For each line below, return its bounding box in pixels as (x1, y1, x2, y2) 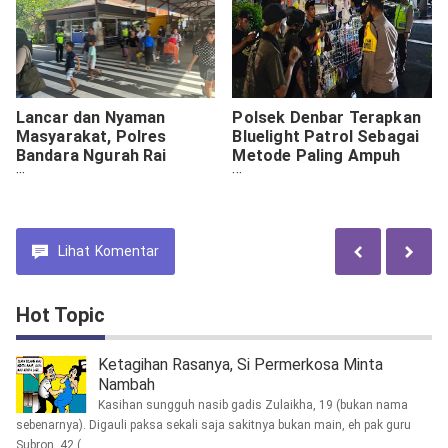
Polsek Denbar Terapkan (232, 108, 421, 128)
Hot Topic (15, 303, 105, 328)
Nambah (97, 375, 155, 395)
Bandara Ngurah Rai (15, 146, 167, 166)
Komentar (94, 243, 159, 260)
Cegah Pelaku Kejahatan (232, 165, 418, 185)
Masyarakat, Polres (15, 127, 167, 147)
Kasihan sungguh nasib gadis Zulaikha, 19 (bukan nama (97, 398, 408, 413)
